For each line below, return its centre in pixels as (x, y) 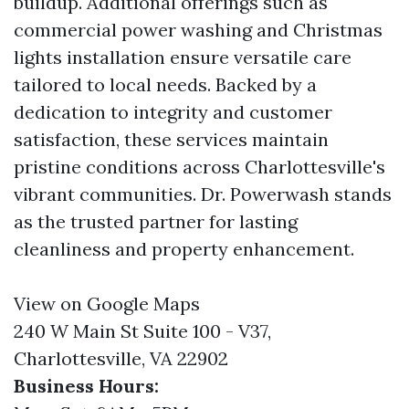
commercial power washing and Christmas (198, 30)
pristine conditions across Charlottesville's (199, 167)
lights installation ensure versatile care (183, 57)
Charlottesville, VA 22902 (121, 358)
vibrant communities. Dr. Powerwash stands (203, 194)
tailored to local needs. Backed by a (165, 84)
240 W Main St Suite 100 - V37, (142, 331)
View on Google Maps (107, 304)
